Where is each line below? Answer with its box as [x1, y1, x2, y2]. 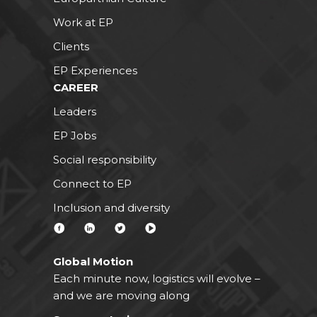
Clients [53, 39, 89, 53]
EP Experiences [53, 63, 137, 77]
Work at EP [53, 15, 113, 29]
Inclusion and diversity [53, 200, 170, 214]
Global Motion [53, 254, 133, 268]
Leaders [53, 104, 96, 118]
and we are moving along [53, 288, 190, 302]
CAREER [53, 80, 98, 94]
